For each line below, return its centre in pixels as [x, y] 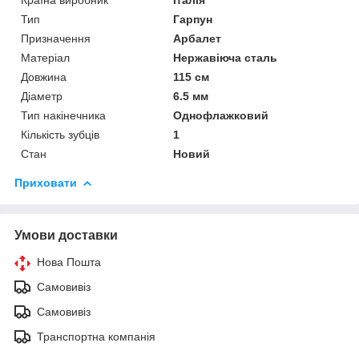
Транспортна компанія [96, 336]
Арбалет [198, 38]
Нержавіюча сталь [226, 57]
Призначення [56, 38]
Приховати [46, 182]
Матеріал [45, 57]
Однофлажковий [221, 115]
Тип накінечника [63, 115]
